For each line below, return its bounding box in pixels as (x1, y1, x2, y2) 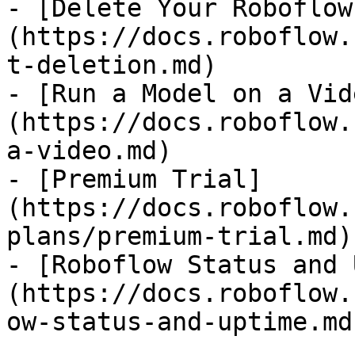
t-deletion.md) (6, 51, 217, 79)
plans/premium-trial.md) (6, 222, 353, 250)
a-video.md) (6, 136, 172, 165)
